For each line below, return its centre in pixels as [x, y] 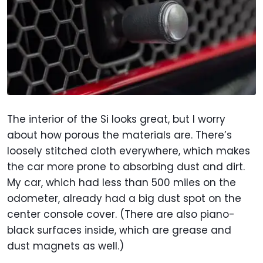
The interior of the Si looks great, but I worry [116, 119]
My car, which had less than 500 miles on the [122, 182]
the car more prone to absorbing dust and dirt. [126, 166]
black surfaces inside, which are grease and [119, 230]
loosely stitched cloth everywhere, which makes [129, 151]
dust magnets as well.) [67, 246]
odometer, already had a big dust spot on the [124, 198]
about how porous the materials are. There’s [119, 135]
